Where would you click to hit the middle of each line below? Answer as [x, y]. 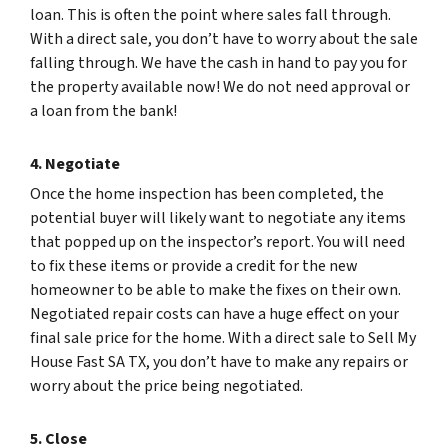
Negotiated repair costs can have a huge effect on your [214, 313]
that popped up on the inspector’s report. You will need [217, 241]
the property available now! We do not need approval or [220, 86]
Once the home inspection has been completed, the [207, 193]
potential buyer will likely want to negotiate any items [218, 217]
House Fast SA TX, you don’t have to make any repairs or [219, 361]
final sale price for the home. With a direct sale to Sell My [223, 337]
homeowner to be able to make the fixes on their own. [215, 289]
